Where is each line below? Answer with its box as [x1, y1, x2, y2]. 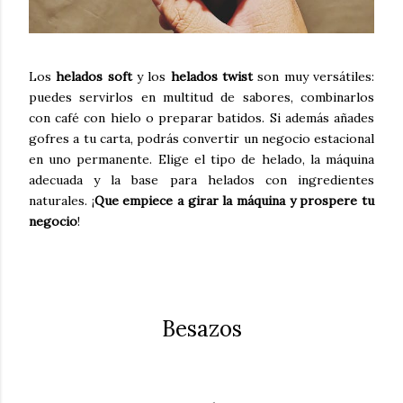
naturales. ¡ [29, 193, 94, 210]
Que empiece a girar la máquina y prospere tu [94, 193, 375, 210]
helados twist [170, 68, 254, 85]
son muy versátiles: [253, 68, 375, 85]
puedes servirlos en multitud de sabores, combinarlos [29, 89, 374, 106]
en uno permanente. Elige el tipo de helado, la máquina [29, 151, 374, 168]
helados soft [56, 68, 132, 85]
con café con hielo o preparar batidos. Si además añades [29, 110, 374, 127]
